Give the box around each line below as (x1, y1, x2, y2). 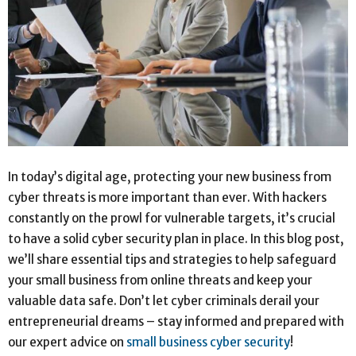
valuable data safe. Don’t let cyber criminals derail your (8, 292, 319, 308)
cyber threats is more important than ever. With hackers (8, 189, 327, 205)
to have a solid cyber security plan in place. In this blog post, (8, 230, 344, 246)
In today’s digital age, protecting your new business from (8, 168, 331, 184)
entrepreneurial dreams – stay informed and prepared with (8, 313, 344, 329)
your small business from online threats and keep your (8, 272, 312, 288)
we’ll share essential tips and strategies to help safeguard (8, 251, 336, 267)
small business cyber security (126, 334, 290, 350)
